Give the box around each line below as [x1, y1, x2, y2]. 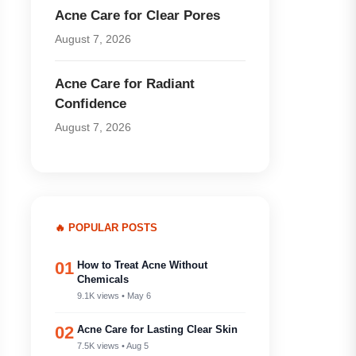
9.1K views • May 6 [77, 291, 151, 300]
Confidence [55, 96, 126, 111]
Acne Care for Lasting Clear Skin [77, 323, 238, 335]
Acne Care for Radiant [55, 76, 195, 91]
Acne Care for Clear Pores [55, 8, 220, 23]
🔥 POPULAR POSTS [55, 222, 157, 234]
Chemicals [77, 273, 129, 285]
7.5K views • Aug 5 [77, 341, 149, 350]
